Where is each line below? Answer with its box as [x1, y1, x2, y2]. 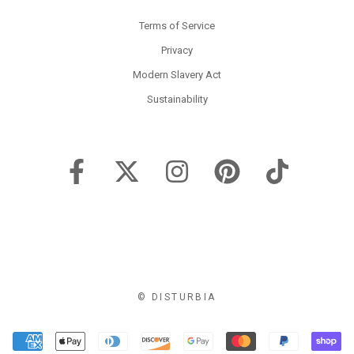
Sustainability [146, 92, 208, 105]
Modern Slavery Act [133, 68, 221, 81]
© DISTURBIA [137, 291, 217, 303]
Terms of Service [139, 19, 215, 32]
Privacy [161, 43, 193, 56]
